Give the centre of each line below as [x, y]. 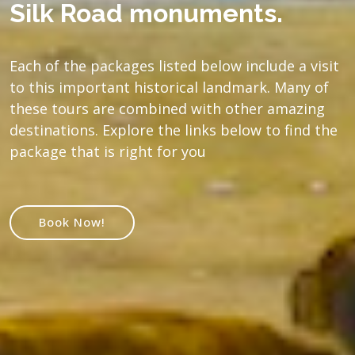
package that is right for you [108, 151]
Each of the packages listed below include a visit [174, 65]
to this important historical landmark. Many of [169, 87]
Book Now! [72, 221]
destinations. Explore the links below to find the [174, 130]
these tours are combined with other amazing [167, 108]
